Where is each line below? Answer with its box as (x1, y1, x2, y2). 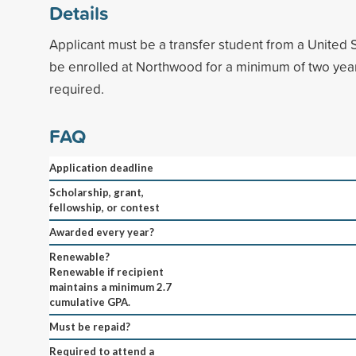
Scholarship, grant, (49, 185, 144, 199)
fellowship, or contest (49, 200, 160, 214)
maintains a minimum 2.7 (49, 280, 172, 293)
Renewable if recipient (49, 265, 164, 278)
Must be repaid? (49, 319, 130, 333)
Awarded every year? (49, 225, 154, 238)
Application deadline (49, 161, 153, 174)
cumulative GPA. (49, 295, 130, 308)
